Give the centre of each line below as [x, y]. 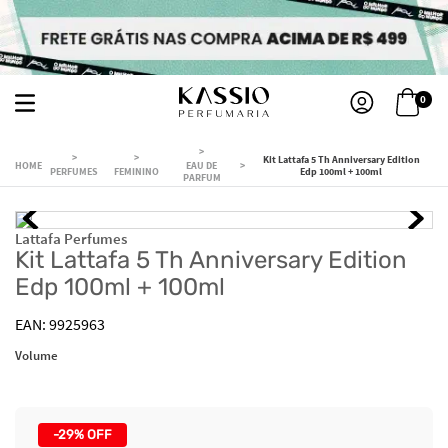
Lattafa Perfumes [71, 238]
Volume [36, 355]
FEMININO [136, 171]
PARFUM [201, 177]
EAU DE [202, 165]
